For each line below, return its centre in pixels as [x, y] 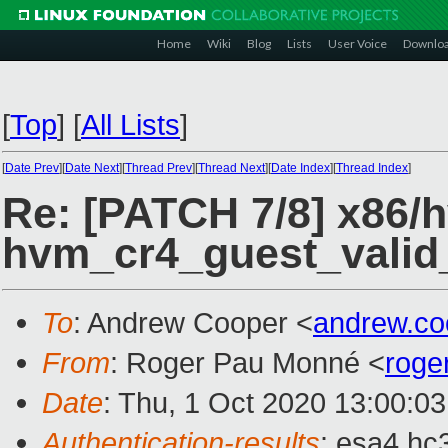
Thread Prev [158, 168]
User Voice [357, 43]
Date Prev [32, 168]
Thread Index [372, 168]
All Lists [130, 124]
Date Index [300, 168]
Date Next [92, 168]
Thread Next [231, 168]
